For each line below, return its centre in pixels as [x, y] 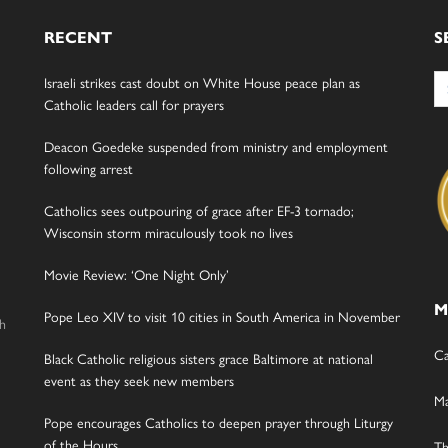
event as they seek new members [139, 380]
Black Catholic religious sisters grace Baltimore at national [208, 358]
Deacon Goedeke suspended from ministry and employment [216, 146]
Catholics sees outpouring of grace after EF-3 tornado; [199, 210]
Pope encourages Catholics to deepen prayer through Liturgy [218, 422]
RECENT [78, 38]
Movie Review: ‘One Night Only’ [136, 274]
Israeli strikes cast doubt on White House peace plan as [202, 82]
